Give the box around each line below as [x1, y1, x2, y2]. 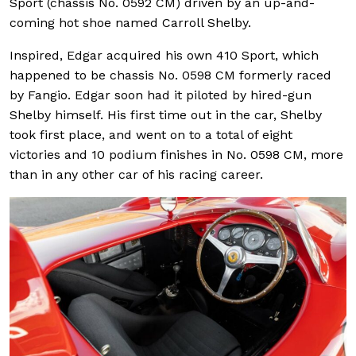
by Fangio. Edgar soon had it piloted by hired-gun [10, 87, 311, 103]
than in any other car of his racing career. [10, 167, 263, 183]
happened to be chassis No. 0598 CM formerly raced [10, 68, 331, 83]
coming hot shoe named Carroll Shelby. [10, 15, 251, 31]
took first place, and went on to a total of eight [10, 127, 292, 143]
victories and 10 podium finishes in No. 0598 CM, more [10, 147, 343, 163]
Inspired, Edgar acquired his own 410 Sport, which [10, 48, 319, 64]
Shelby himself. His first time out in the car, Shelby [10, 107, 322, 123]
